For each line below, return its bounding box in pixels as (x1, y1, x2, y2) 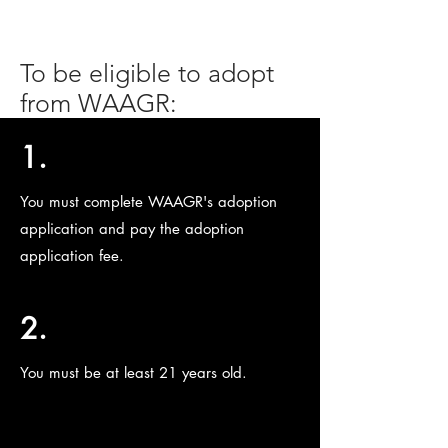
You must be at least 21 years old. (20, 363, 252, 383)
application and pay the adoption (20, 219, 244, 239)
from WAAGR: (20, 88, 184, 119)
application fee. (20, 246, 129, 266)
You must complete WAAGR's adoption (20, 192, 277, 212)
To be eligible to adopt (20, 58, 274, 89)
